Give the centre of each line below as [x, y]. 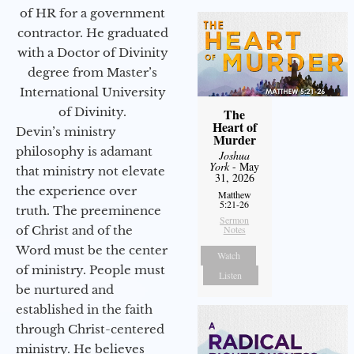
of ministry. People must [90, 269]
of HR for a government [92, 13]
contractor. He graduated [92, 32]
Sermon [235, 219]
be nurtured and [65, 289]
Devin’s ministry [66, 131]
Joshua [235, 155]
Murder [234, 139]
